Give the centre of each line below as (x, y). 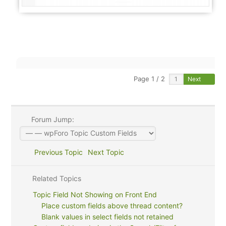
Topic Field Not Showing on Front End (95, 194)
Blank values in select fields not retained (108, 216)
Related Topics (55, 178)
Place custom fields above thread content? (112, 205)
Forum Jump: (51, 119)
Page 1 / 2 (150, 78)
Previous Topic (56, 152)
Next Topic (108, 152)
